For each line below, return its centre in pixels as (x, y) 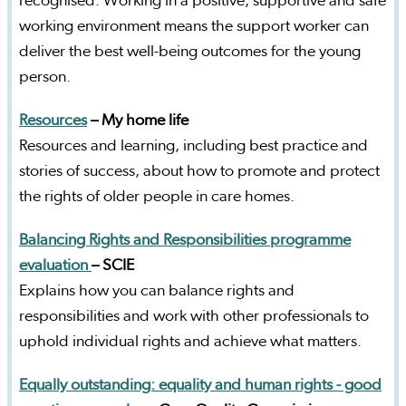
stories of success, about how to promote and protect (199, 172)
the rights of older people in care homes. (159, 197)
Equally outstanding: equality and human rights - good (200, 386)
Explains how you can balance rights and (157, 291)
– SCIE (113, 266)
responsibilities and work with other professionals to (194, 317)
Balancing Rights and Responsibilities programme (185, 241)
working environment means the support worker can (194, 27)
